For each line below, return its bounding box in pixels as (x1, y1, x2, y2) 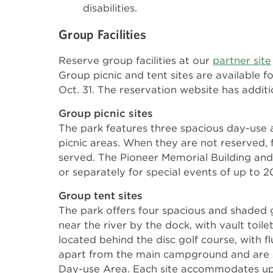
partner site (213, 54, 271, 66)
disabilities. (83, 2, 137, 14)
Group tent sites (58, 190, 143, 202)
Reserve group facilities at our (58, 54, 213, 66)
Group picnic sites (58, 107, 153, 119)
